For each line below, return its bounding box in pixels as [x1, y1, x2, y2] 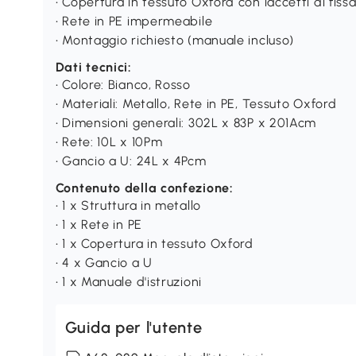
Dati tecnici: [55, 60, 132, 75]
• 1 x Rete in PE [55, 217, 142, 232]
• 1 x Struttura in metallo [55, 198, 201, 213]
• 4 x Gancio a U [55, 255, 153, 270]
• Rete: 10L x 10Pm [55, 134, 163, 149]
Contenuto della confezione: [55, 180, 234, 195]
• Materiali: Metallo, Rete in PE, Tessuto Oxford [55, 96, 337, 111]
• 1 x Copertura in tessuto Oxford [55, 236, 253, 251]
